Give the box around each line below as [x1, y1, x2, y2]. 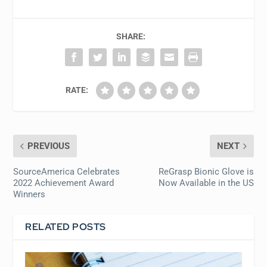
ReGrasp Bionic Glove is [158, 166, 254, 177]
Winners [13, 188, 46, 200]
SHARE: [116, 31, 145, 41]
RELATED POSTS [25, 220, 106, 233]
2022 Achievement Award [13, 177, 114, 188]
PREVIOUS [27, 140, 70, 151]
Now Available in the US [158, 177, 254, 188]
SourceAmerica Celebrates [13, 166, 120, 177]
